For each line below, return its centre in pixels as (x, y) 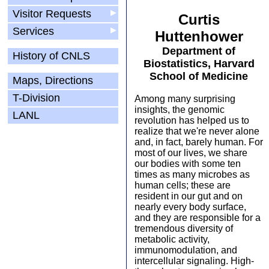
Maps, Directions (53, 80)
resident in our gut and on (189, 196)
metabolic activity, (172, 239)
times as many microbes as (192, 174)
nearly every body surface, (190, 207)
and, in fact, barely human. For (199, 142)
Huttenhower (199, 36)
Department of (199, 51)
